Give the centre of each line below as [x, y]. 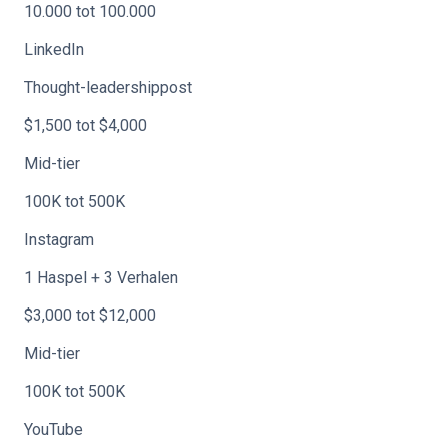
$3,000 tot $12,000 [90, 315]
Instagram [59, 239]
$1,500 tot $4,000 [85, 125]
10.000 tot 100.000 [90, 11]
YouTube [53, 429]
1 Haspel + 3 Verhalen [101, 277]
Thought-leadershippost [108, 87]
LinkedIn [54, 49]
